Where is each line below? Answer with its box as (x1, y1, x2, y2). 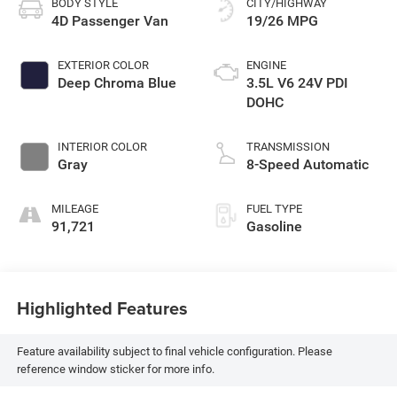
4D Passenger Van (51, 12, 168, 30)
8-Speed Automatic (246, 156, 369, 174)
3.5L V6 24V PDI (246, 74, 348, 92)
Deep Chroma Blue (57, 74, 176, 92)
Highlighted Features (16, 294, 188, 321)
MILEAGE (51, 202, 98, 216)
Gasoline (246, 218, 302, 236)
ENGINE (246, 58, 286, 73)
